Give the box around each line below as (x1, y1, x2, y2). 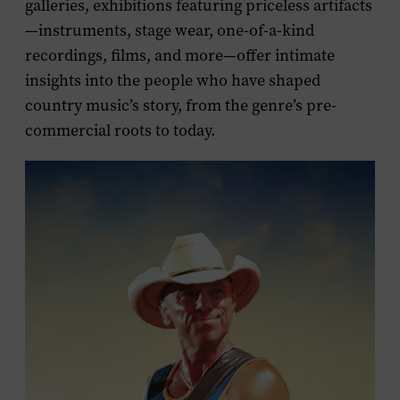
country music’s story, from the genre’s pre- (25, 95, 337, 116)
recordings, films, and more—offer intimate (25, 45, 335, 66)
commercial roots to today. (25, 120, 215, 141)
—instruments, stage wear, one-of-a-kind (25, 20, 314, 41)
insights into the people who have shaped (25, 70, 321, 91)
